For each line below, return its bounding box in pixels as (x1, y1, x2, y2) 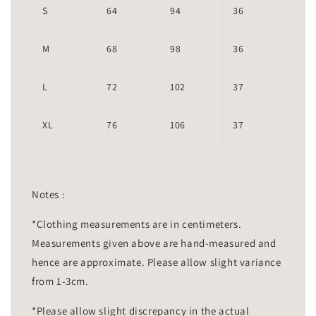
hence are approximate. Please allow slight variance (32, 255, 281, 269)
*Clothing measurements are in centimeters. (32, 217, 242, 231)
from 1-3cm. (32, 274, 89, 288)
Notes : (32, 188, 68, 202)
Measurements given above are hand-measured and (32, 236, 276, 250)
